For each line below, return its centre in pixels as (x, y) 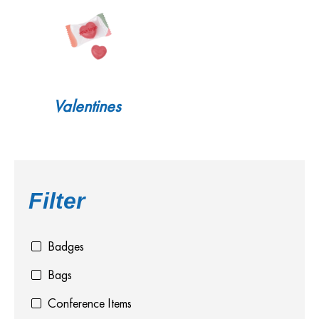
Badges (66, 246)
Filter (57, 200)
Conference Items (90, 303)
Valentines (87, 106)
